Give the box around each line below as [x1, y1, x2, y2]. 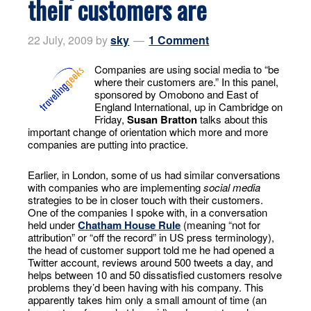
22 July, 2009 [28, 31, 94, 48]
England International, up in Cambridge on [94, 99, 283, 114]
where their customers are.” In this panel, [94, 74, 279, 89]
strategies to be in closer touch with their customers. [28, 192, 264, 207]
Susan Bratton [127, 111, 198, 127]
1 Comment [149, 31, 210, 48]
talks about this [197, 111, 269, 126]
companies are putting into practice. [28, 136, 189, 151]
